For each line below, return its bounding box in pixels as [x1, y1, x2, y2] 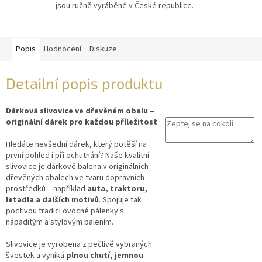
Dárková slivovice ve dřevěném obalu [6, 105, 148, 118]
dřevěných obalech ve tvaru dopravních [6, 172, 144, 184]
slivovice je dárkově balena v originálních [6, 161, 149, 173]
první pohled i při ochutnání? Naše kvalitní [6, 150, 149, 162]
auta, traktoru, [87, 183, 147, 195]
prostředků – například [6, 183, 87, 195]
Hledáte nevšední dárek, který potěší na [6, 139, 147, 151]
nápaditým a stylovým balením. [6, 216, 113, 229]
